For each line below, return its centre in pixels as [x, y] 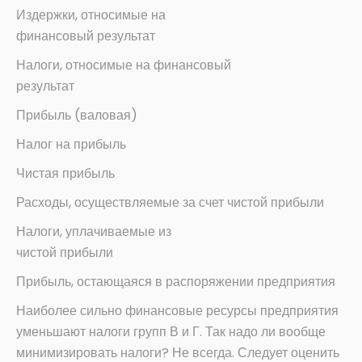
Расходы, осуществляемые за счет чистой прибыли [170, 203]
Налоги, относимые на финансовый [124, 65]
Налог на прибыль [71, 145]
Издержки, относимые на [91, 15]
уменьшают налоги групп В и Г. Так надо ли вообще [171, 332]
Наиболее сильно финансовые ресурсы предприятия [177, 311]
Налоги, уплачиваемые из [94, 232]
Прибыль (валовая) [77, 116]
